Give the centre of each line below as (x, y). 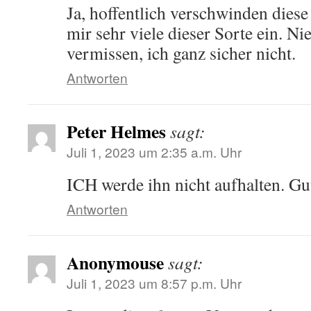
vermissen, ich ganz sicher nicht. (181, 53)
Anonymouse (115, 263)
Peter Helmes (116, 132)
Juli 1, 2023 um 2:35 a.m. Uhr (154, 152)
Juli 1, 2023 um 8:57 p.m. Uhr (154, 283)
